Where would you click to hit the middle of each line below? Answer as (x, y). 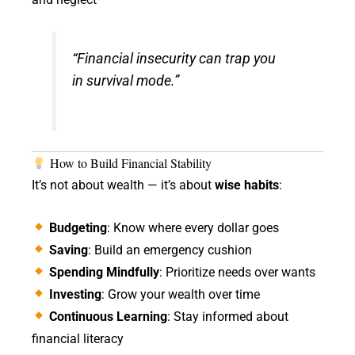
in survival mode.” (126, 81)
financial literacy (78, 338)
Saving (69, 250)
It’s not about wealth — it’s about (123, 185)
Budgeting (78, 227)
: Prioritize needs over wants (238, 272)
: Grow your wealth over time (181, 294)
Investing (76, 294)
